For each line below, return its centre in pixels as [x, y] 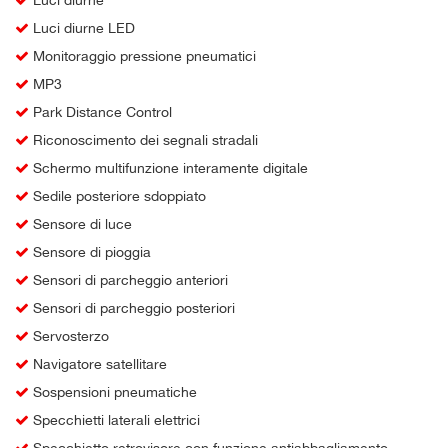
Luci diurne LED [82, 27]
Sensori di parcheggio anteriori [128, 279]
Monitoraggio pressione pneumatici [142, 55]
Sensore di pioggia [90, 251]
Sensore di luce [80, 223]
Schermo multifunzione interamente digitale [168, 167]
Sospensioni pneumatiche [113, 391]
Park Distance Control [100, 111]
